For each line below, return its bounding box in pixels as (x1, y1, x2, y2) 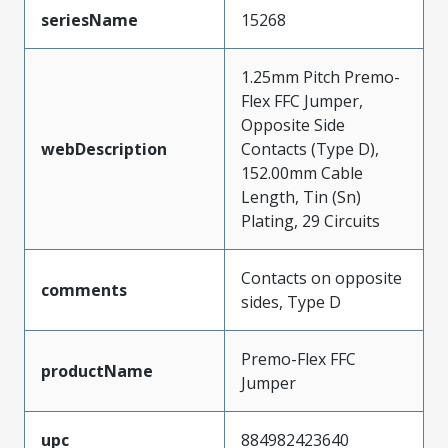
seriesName (41, 9, 138, 31)
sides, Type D (241, 291, 341, 313)
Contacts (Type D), (241, 138, 379, 160)
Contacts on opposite (241, 267, 402, 289)
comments (41, 279, 127, 301)
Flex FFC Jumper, (241, 90, 363, 112)
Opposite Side (241, 114, 345, 136)
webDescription (41, 138, 167, 160)
